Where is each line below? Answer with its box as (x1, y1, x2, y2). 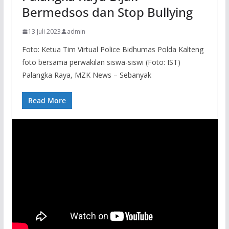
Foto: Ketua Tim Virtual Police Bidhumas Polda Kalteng (21, 44, 203, 55)
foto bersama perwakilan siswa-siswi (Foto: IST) (21, 57, 180, 67)
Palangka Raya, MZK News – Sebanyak (21, 70, 151, 80)
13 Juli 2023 (28, 27, 61, 36)
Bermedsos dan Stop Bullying (21, 4, 193, 21)
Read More (28, 96, 66, 106)
